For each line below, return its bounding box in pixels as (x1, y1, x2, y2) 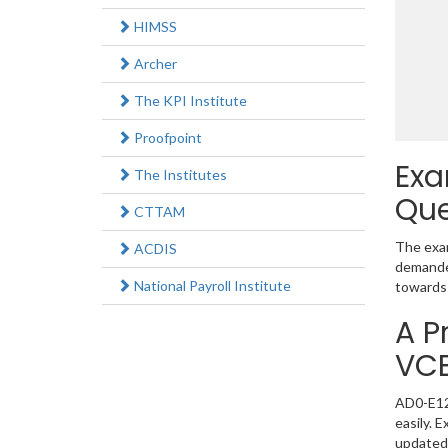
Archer (131, 55, 177, 73)
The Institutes (131, 166, 227, 184)
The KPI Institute (131, 92, 247, 110)
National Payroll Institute (131, 277, 291, 295)
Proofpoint (131, 129, 202, 147)
